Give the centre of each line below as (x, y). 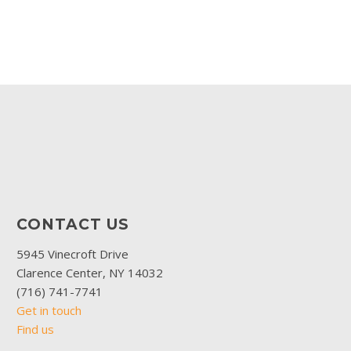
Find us (35, 329)
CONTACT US (73, 224)
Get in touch (49, 310)
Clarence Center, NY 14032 (90, 272)
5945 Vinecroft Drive (72, 253)
